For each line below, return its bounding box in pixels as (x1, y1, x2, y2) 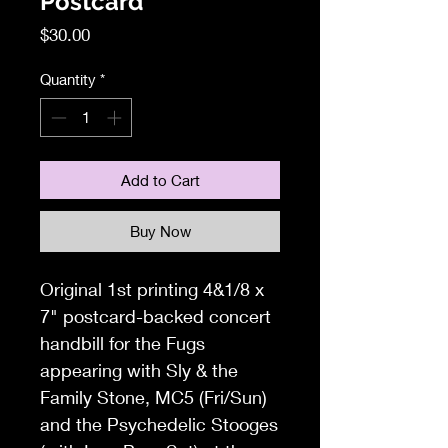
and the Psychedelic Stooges (40, 412, 278, 435)
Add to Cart (120, 170, 200, 189)
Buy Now (129, 221, 191, 240)
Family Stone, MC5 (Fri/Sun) (40, 385, 267, 408)
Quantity (40, 70, 96, 89)
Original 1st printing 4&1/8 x (40, 277, 264, 300)
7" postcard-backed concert (40, 304, 271, 327)
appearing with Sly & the (40, 358, 238, 381)
